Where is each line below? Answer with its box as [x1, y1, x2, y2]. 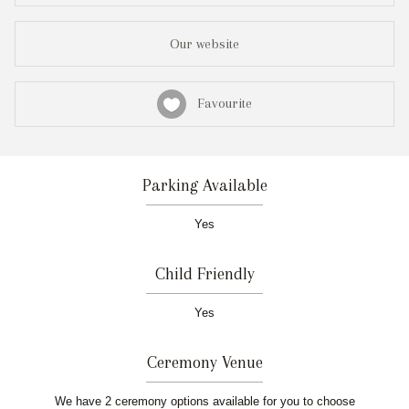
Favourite [186, 94, 252, 111]
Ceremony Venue [146, 352, 263, 372]
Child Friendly [154, 264, 255, 284]
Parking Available [142, 175, 267, 195]
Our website [170, 36, 239, 53]
